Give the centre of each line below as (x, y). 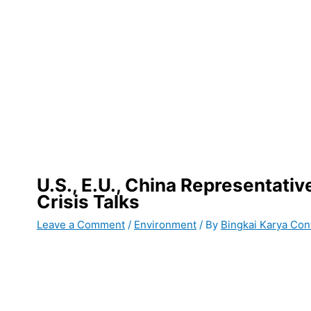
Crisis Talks (88, 201)
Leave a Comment (81, 224)
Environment (165, 224)
